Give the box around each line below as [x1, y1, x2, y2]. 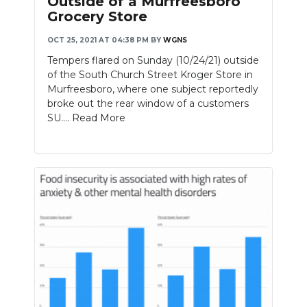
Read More [72, 112, 125, 125]
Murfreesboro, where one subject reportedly [47, 83, 258, 96]
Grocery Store [47, 8, 147, 25]
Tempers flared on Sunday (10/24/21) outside [47, 54, 259, 67]
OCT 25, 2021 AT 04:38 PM [47, 36, 149, 45]
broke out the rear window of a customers [47, 97, 249, 110]
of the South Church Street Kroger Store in [47, 69, 253, 82]
